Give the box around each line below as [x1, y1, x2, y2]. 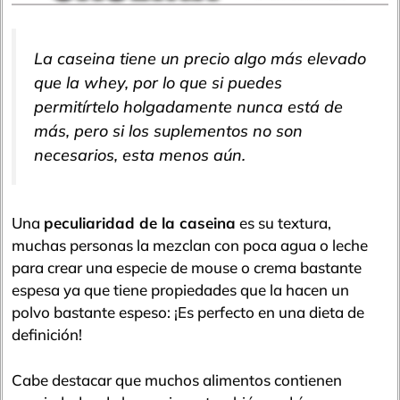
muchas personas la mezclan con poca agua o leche [12, 236, 368, 255]
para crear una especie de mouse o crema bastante [12, 258, 362, 278]
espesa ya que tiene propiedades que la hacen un [12, 280, 349, 300]
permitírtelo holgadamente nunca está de [34, 96, 343, 117]
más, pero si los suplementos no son [34, 120, 303, 141]
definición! [12, 325, 82, 345]
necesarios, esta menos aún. [34, 144, 246, 165]
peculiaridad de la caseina [44, 213, 236, 233]
